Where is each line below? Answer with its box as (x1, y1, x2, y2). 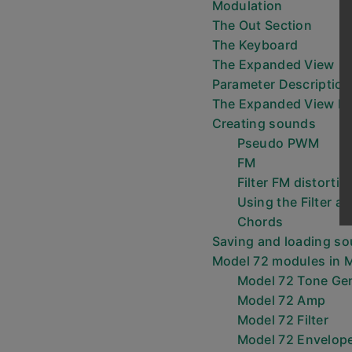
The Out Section (211, 17, 312, 33)
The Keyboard (211, 37, 299, 53)
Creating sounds (211, 115, 316, 131)
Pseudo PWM (236, 135, 320, 151)
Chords (236, 214, 284, 229)
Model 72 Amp (236, 292, 326, 308)
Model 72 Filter (236, 312, 328, 328)
